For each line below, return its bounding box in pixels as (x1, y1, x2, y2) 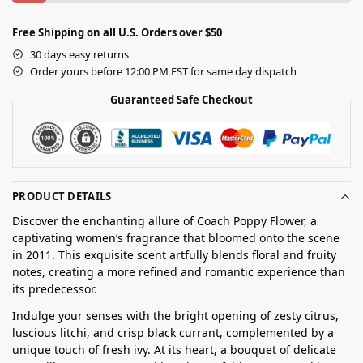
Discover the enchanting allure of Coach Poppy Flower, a (12, 213, 317, 229)
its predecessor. (12, 281, 97, 297)
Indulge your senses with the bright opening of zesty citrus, (12, 308, 339, 324)
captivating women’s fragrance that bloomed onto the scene (12, 230, 340, 246)
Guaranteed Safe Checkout (110, 92, 253, 107)
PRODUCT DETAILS (12, 189, 112, 204)
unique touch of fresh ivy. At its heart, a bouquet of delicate (12, 342, 336, 358)
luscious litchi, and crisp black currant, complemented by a (12, 325, 334, 341)
